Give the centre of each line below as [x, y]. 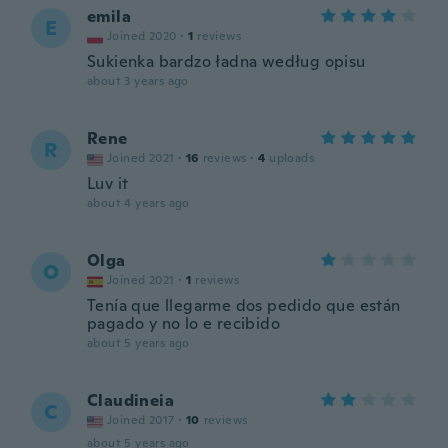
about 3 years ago [138, 81]
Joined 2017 [141, 420]
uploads [292, 158]
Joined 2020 [142, 36]
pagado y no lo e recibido [183, 323]
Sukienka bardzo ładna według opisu [226, 61]
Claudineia [130, 400]
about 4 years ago [138, 203]
